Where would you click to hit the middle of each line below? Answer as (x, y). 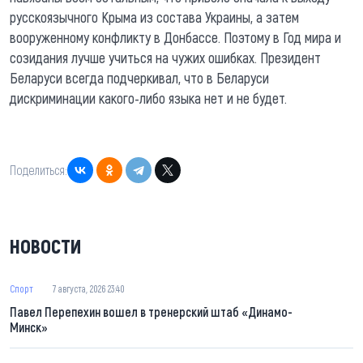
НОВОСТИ (46, 246)
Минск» (29, 327)
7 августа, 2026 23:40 (89, 288)
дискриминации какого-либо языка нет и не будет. (148, 98)
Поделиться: (38, 170)
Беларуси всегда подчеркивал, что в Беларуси (139, 77)
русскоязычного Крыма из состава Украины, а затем (154, 17)
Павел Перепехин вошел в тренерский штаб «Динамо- (151, 311)
